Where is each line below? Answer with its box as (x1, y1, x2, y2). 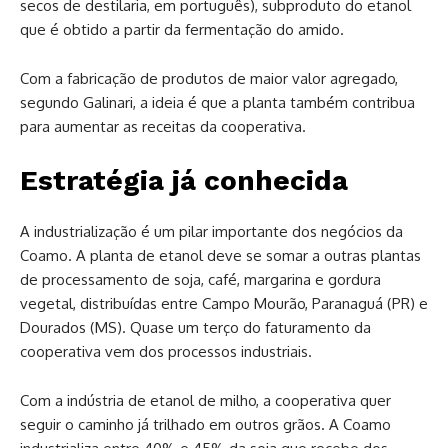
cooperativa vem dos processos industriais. (20, 342, 312, 362)
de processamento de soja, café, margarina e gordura (20, 270, 381, 290)
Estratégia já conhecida (20, 164, 348, 198)
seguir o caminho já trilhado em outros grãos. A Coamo (20, 415, 391, 435)
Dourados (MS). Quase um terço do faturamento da (20, 318, 371, 338)
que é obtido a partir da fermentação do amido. (20, 20, 344, 40)
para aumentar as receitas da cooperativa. (20, 117, 306, 137)
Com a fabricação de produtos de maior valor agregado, (20, 69, 398, 89)
